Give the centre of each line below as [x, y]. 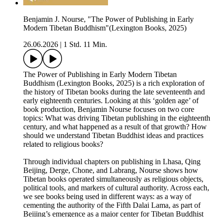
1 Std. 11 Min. [85, 45]
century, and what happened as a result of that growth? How [115, 127]
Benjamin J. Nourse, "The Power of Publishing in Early [108, 19]
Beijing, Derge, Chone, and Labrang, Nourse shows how [111, 170]
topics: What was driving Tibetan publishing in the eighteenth [117, 118]
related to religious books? [63, 144]
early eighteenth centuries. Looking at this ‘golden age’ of [111, 101]
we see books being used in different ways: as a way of [107, 197]
